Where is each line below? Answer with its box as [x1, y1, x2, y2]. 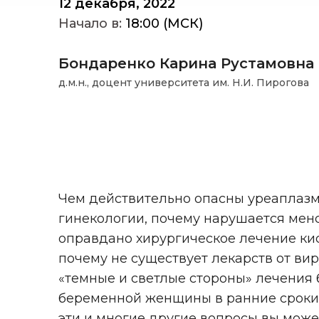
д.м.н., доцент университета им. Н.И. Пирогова [58, 76, 309, 90]
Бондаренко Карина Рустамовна [58, 55, 314, 73]
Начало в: [58, 16, 122, 32]
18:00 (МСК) [122, 16, 203, 32]
